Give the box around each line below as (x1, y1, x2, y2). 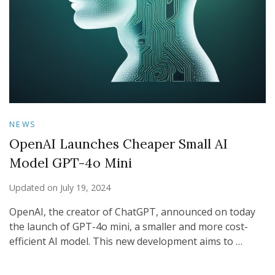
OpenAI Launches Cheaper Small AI (9, 135, 228, 152)
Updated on (9, 181, 60, 193)
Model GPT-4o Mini (9, 154, 132, 171)
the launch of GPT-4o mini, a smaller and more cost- (9, 219, 248, 233)
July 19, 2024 (60, 181, 110, 193)
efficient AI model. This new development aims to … (9, 234, 242, 248)
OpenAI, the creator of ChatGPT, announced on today (9, 204, 255, 219)
